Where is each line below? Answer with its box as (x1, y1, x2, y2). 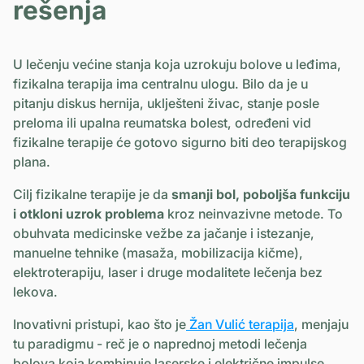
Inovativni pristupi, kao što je (13, 315, 186, 332)
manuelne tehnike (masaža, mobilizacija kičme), (13, 244, 303, 261)
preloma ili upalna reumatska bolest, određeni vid (13, 114, 311, 131)
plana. (13, 153, 50, 170)
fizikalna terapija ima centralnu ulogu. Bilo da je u (13, 75, 308, 92)
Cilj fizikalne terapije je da (13, 185, 171, 202)
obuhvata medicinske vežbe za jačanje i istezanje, (13, 224, 314, 241)
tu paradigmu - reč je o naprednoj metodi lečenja (13, 335, 307, 352)
